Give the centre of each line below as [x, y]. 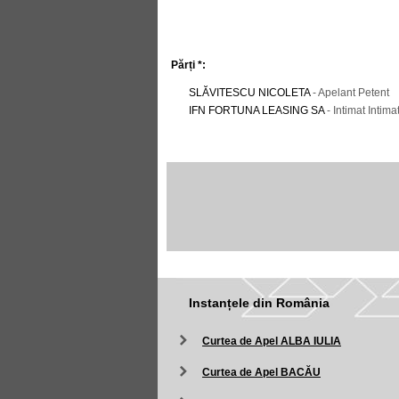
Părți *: [188, 65]
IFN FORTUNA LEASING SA [256, 110]
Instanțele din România [259, 303]
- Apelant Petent [350, 93]
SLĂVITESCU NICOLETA [249, 93]
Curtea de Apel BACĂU [261, 372]
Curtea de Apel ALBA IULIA [272, 341]
